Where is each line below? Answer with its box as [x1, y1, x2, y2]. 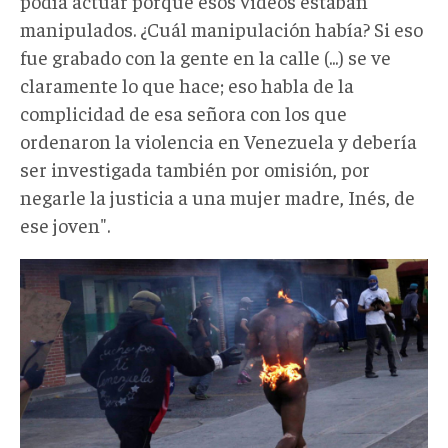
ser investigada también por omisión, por [20, 155, 370, 181]
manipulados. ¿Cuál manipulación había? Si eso [20, 15, 423, 41]
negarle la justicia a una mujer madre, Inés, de [20, 183, 415, 209]
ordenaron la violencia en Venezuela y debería [20, 127, 417, 153]
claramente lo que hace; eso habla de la [20, 71, 354, 97]
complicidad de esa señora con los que [20, 99, 347, 125]
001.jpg [20, 278, 106, 323]
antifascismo [20, 250, 174, 295]
